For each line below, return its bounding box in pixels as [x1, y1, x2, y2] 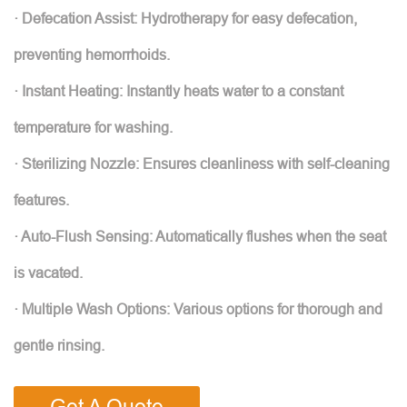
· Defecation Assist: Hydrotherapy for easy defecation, [14, 10, 357, 26]
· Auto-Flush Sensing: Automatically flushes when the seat [14, 228, 386, 244]
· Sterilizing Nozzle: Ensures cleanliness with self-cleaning [14, 155, 390, 172]
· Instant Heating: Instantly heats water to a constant [14, 83, 343, 99]
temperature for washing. [14, 119, 173, 135]
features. [14, 192, 69, 208]
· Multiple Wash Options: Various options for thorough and [14, 301, 382, 317]
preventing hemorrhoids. [14, 46, 170, 63]
